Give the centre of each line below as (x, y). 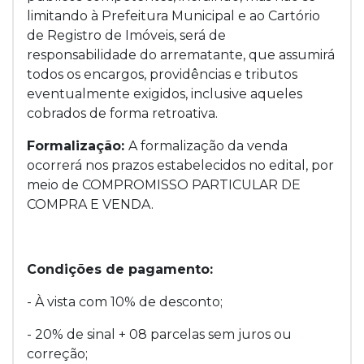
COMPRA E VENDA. (90, 205)
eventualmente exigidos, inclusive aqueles (165, 94)
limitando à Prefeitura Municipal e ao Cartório (173, 16)
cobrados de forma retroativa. (122, 114)
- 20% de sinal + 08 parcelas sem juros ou (159, 335)
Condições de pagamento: (120, 270)
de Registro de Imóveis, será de (126, 36)
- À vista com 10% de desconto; (125, 302)
